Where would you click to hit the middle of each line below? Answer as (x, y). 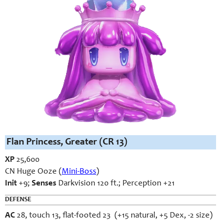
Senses (43, 184)
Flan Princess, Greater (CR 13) (67, 142)
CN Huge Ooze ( (33, 172)
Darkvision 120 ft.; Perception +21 (115, 184)
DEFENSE (18, 200)
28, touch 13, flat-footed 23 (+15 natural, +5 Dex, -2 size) (114, 216)
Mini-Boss (79, 172)
